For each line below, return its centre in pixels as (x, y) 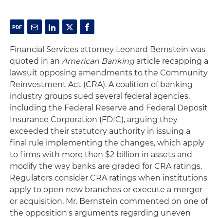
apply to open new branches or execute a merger (106, 190)
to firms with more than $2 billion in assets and (101, 154)
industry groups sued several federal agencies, (100, 96)
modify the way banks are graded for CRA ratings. (106, 166)
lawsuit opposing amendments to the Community (109, 73)
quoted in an (36, 61)
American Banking (98, 61)
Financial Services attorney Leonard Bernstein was (108, 49)
